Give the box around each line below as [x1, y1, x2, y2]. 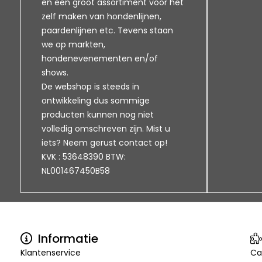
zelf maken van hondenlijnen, [42, 11, 161, 22]
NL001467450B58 [42, 165, 110, 177]
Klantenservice [20, 247, 81, 258]
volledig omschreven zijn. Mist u [42, 123, 170, 135]
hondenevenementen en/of [42, 53, 158, 64]
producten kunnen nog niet [42, 109, 154, 120]
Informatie [35, 230, 98, 247]
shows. [42, 67, 68, 78]
